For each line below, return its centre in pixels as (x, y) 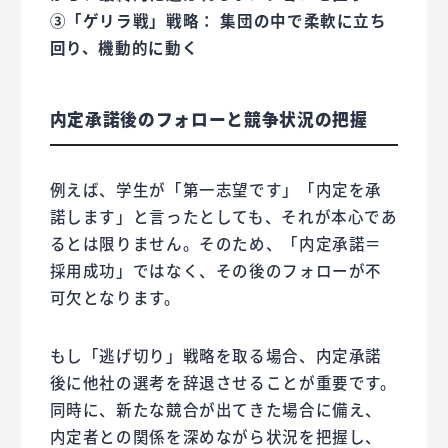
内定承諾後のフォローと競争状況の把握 (208, 119)
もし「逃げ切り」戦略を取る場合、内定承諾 (216, 355)
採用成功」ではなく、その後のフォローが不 (216, 270)
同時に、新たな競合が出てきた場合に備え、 (216, 409)
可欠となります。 (115, 297)
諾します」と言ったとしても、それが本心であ (223, 216)
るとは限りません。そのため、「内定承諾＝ (216, 243)
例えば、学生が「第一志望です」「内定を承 (216, 189)
